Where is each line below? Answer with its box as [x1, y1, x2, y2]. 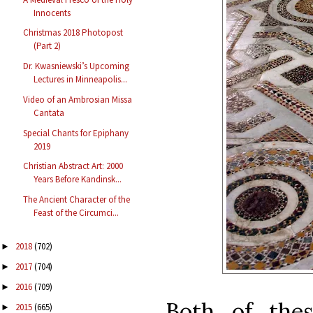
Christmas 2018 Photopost [23, 27, 124, 39]
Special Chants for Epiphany [23, 126, 129, 139]
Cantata [34, 106, 65, 119]
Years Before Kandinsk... [34, 173, 122, 186]
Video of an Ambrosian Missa [23, 93, 133, 105]
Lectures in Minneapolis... [34, 73, 128, 86]
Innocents [34, 6, 71, 19]
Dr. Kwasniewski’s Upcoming [23, 60, 130, 73]
